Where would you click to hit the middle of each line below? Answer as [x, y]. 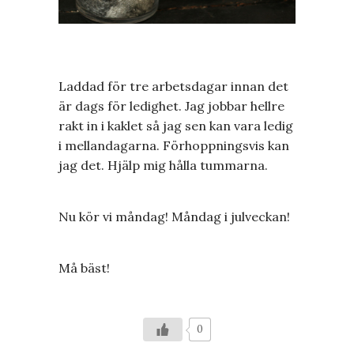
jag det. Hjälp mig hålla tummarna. [163, 165]
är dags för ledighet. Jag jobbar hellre [171, 105]
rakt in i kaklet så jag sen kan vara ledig [176, 125]
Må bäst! [84, 267]
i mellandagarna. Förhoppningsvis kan [174, 145]
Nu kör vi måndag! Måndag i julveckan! [174, 216]
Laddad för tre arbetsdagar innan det [173, 86]
